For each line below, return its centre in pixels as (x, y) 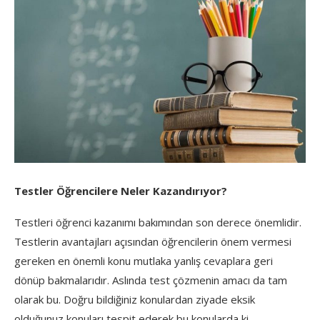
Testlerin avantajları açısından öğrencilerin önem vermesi (153, 241)
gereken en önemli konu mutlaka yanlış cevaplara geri (144, 260)
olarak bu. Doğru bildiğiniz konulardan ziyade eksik (135, 299)
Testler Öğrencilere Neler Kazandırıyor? (121, 190)
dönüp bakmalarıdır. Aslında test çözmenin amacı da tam (151, 280)
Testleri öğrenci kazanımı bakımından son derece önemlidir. (158, 222)
